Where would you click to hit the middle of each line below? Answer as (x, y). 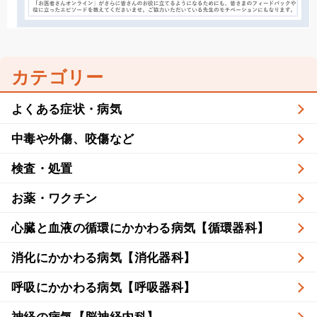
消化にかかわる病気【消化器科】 (104, 257)
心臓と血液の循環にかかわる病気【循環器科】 (140, 227)
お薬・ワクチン (54, 197)
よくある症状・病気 (67, 108)
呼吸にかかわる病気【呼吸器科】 (104, 287)
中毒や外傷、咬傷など (73, 138)
